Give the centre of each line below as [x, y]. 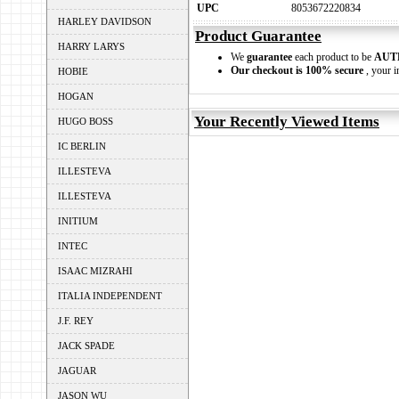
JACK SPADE [86, 346]
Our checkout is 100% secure [297, 70]
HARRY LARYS [91, 46]
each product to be [333, 57]
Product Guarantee [258, 36]
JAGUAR [77, 370]
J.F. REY [76, 321]
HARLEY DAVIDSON [105, 21]
